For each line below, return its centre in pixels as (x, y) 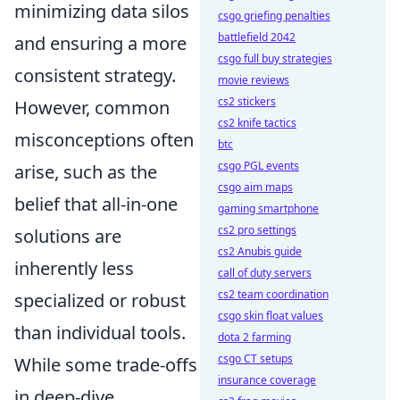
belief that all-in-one (96, 204)
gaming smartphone (268, 208)
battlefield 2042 (257, 37)
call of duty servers (265, 273)
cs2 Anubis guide (260, 251)
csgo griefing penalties (274, 16)
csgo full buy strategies (275, 58)
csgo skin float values (271, 316)
